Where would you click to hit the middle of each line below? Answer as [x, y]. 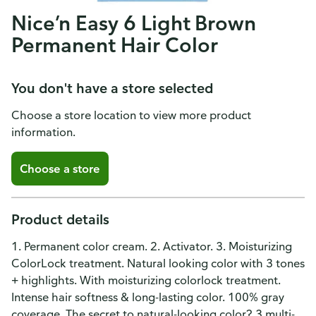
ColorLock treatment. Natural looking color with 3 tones [158, 263]
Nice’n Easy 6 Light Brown [134, 23]
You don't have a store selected [112, 88]
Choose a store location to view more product [131, 115]
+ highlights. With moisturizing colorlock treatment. [146, 280]
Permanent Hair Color [115, 44]
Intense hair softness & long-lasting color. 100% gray [148, 297]
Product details [60, 219]
